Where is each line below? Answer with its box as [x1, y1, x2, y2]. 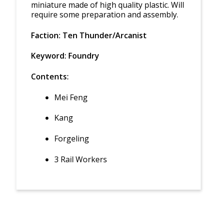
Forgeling [54, 133, 89, 144]
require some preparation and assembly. [31, 9, 178, 20]
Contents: [31, 71, 69, 82]
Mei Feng [54, 92, 88, 103]
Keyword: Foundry [31, 50, 99, 62]
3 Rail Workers [54, 154, 107, 165]
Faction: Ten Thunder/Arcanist [31, 30, 147, 41]
